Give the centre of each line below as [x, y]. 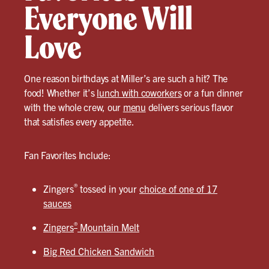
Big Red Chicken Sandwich [99, 251]
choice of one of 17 [178, 189]
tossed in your [108, 189]
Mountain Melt [108, 227]
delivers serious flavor [189, 107]
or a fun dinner [212, 93]
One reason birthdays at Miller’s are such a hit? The [126, 78]
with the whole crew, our [74, 107]
